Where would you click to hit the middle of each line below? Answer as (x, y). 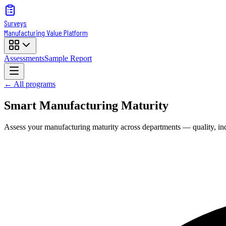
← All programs (30, 84)
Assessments (24, 58)
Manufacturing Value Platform (46, 33)
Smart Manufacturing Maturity (86, 105)
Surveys (15, 23)
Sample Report (68, 58)
